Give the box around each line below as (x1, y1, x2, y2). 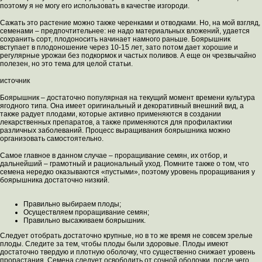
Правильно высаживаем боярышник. (23, 216, 146, 225)
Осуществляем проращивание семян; (23, 208, 149, 217)
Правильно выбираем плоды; (23, 200, 121, 209)
